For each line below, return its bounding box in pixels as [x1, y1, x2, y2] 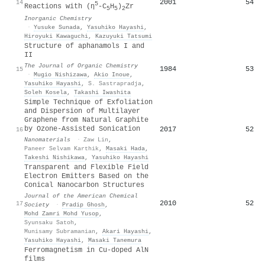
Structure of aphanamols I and [24, 41, 144, 50]
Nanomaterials [24, 135, 70, 143]
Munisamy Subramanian [24, 227, 95, 235]
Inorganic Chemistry [24, 15, 92, 22]
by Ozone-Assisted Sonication [24, 124, 140, 133]
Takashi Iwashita [74, 88, 131, 96]
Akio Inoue [94, 70, 130, 78]
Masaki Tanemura [88, 236, 141, 244]
